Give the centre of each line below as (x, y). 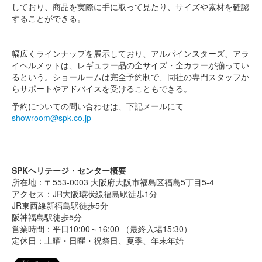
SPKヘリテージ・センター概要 (69, 170)
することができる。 (49, 18)
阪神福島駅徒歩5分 (47, 217)
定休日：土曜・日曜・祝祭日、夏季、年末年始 (98, 240)
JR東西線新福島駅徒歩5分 (60, 205)
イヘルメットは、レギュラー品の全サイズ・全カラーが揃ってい (130, 65)
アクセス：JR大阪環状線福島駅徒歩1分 (85, 193)
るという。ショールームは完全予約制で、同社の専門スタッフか (130, 76)
